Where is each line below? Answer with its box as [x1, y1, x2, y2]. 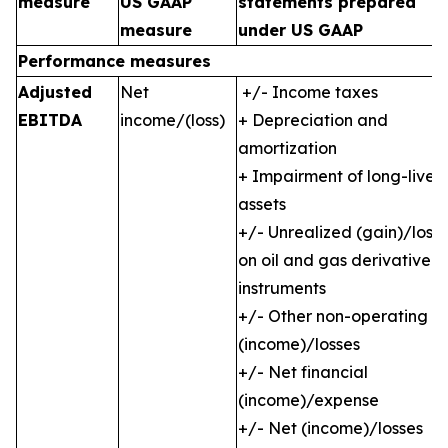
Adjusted [18, 82, 92, 102]
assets [238, 194, 286, 214]
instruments [238, 278, 326, 298]
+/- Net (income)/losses [238, 418, 423, 438]
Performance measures [18, 51, 211, 71]
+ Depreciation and [238, 110, 388, 130]
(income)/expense [238, 390, 379, 410]
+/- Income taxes [238, 82, 378, 102]
